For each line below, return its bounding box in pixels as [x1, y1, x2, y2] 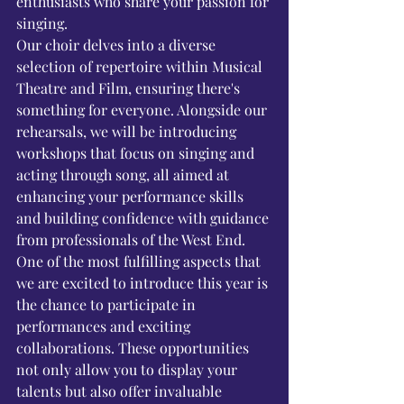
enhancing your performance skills [16, 187, 247, 206]
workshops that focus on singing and [16, 143, 258, 162]
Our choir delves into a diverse [16, 35, 219, 54]
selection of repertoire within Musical [16, 57, 266, 76]
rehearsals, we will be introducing [16, 122, 240, 141]
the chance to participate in [16, 295, 199, 314]
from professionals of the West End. [16, 230, 245, 249]
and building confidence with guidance [16, 208, 272, 227]
